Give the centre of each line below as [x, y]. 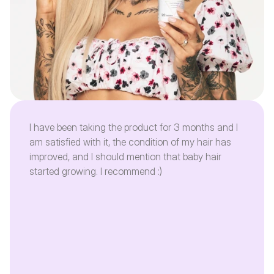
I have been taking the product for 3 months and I [134, 127]
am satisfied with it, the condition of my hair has [130, 142]
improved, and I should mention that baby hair [125, 157]
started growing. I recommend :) [96, 171]
